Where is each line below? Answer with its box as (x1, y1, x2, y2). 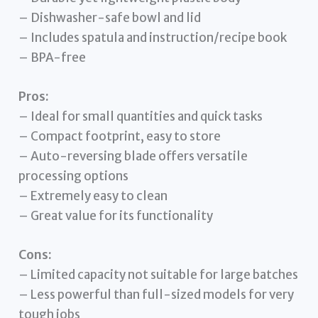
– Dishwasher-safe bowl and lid (18, 9, 202, 26)
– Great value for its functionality (18, 207, 214, 224)
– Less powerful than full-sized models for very (18, 287, 295, 303)
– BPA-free (18, 49, 87, 65)
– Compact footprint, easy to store (18, 128, 221, 144)
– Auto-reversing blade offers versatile (18, 148, 248, 164)
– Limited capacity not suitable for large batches (18, 267, 299, 283)
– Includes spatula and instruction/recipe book (18, 29, 287, 45)
